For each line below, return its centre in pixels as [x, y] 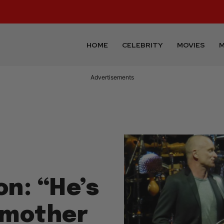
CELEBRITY [143, 45]
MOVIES [191, 45]
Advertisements [112, 77]
